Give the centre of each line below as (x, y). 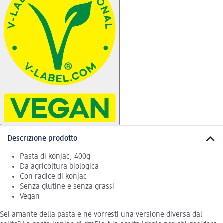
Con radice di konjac (53, 177)
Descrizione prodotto (42, 139)
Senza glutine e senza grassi (67, 187)
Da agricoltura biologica (59, 167)
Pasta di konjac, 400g (55, 157)
